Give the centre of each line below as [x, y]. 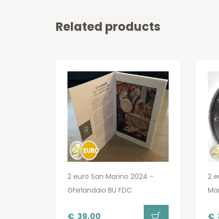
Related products [108, 27]
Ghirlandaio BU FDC [100, 190]
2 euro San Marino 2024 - [110, 177]
